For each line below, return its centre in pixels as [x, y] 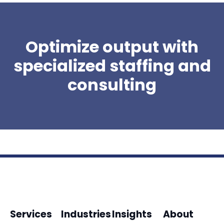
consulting [112, 85]
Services [31, 214]
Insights [132, 214]
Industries [86, 214]
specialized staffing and [112, 66]
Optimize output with [112, 47]
